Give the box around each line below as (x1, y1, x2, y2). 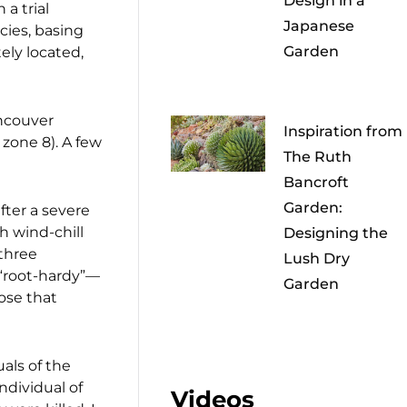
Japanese (283, 17, 355, 35)
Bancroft (283, 174, 350, 192)
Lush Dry (283, 250, 351, 268)
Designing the (283, 224, 389, 243)
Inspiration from (283, 123, 403, 141)
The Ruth (283, 148, 352, 166)
